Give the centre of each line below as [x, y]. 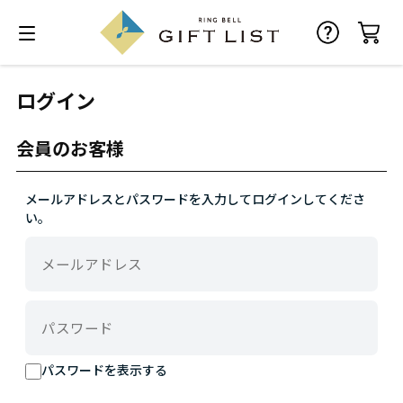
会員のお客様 [70, 148]
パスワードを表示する [104, 370]
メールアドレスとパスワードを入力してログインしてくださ [195, 198]
